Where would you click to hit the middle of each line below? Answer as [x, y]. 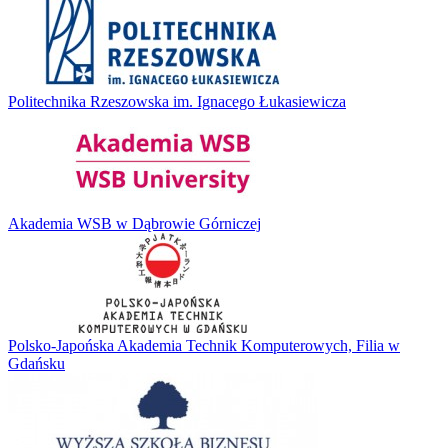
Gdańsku [36, 364]
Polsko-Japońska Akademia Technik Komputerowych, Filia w [204, 346]
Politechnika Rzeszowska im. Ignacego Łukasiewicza [177, 102]
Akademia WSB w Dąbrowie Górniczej [134, 224]
